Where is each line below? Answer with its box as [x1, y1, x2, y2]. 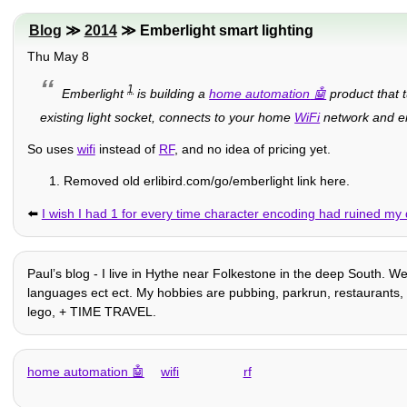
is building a [134, 85, 210, 101]
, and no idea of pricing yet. [174, 141, 331, 156]
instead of [94, 141, 159, 156]
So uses [26, 141, 77, 156]
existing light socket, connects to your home [40, 109, 295, 124]
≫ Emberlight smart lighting [116, 23, 313, 39]
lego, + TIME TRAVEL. [26, 303, 156, 319]
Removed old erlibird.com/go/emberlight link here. [63, 174, 350, 189]
